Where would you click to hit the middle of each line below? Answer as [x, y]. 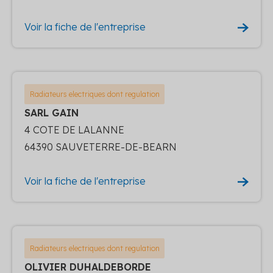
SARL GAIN [51, 112]
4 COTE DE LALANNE [74, 129]
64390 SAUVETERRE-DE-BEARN [101, 147]
